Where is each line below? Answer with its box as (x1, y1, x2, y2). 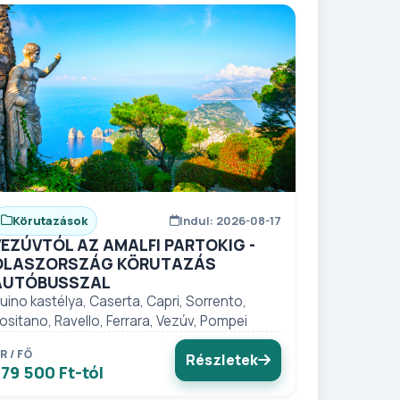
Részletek (185, 349, 258, 370)
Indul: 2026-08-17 (179, 212, 281, 229)
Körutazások (12, 212, 88, 229)
